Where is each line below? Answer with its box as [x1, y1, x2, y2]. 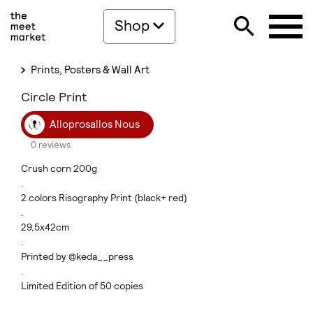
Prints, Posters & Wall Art [28, 63, 150, 77]
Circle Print [21, 89, 87, 105]
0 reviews [31, 139, 71, 151]
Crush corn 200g [21, 162, 97, 175]
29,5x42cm [21, 221, 69, 233]
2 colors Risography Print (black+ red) [21, 191, 187, 204]
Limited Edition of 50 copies [21, 279, 143, 292]
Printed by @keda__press [21, 250, 133, 263]
